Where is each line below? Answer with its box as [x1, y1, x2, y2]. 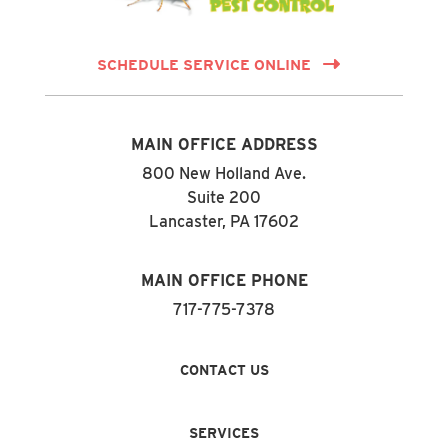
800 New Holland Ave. [142, 163, 306, 183]
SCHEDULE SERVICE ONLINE [97, 55, 311, 74]
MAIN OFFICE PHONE [140, 270, 308, 290]
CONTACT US [179, 361, 269, 378]
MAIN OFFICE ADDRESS [130, 134, 318, 154]
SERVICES [189, 424, 259, 441]
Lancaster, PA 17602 [149, 211, 299, 231]
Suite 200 [187, 187, 261, 207]
